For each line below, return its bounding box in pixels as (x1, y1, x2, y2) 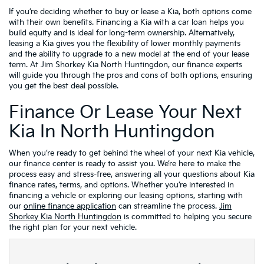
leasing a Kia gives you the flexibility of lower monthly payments (9, 38, 240, 48)
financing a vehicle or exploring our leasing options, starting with (9, 190, 243, 200)
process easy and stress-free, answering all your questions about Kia (9, 169, 255, 179)
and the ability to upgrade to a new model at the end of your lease (9, 49, 249, 59)
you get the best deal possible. (9, 81, 118, 91)
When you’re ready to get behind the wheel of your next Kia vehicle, (9, 148, 255, 158)
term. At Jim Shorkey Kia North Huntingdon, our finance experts (9, 60, 242, 70)
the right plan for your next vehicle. (9, 222, 137, 232)
